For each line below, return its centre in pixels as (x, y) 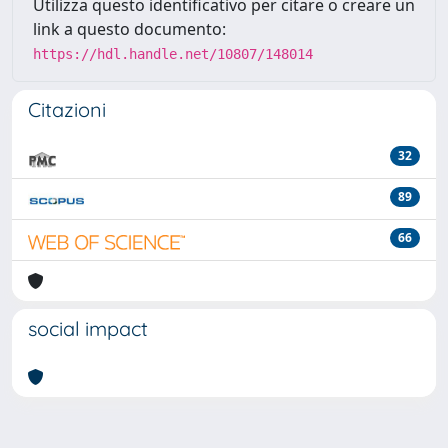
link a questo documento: (129, 29)
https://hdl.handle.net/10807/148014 (173, 54)
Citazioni (67, 109)
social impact (88, 328)
